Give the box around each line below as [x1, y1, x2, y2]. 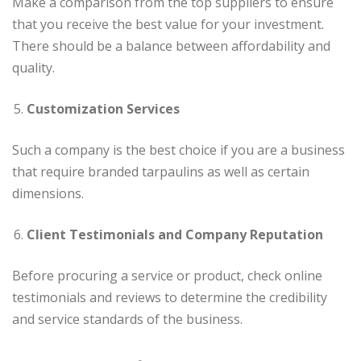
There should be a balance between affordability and [12, 37, 330, 56]
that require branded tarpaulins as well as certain [12, 163, 309, 181]
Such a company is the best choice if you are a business [12, 141, 345, 160]
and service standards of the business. [12, 310, 243, 329]
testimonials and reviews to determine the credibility [12, 288, 327, 307]
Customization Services [27, 100, 180, 118]
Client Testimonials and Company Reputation [27, 226, 323, 244]
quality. [12, 59, 55, 77]
